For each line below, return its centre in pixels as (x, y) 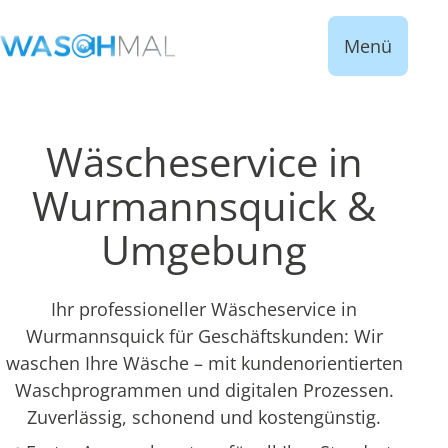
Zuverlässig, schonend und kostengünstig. (204, 417)
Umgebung (204, 249)
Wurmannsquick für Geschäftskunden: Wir (204, 336)
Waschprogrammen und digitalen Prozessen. (204, 390)
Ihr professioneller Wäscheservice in (204, 309)
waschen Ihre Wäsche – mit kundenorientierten (204, 363)
